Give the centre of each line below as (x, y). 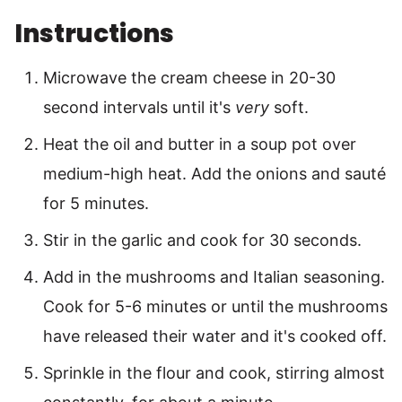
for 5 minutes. (96, 204)
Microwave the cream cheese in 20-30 (189, 78)
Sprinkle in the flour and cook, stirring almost (214, 373)
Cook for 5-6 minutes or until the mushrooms (215, 307)
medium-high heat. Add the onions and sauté (214, 174)
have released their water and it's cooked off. (215, 336)
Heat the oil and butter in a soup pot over (200, 144)
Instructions (96, 34)
